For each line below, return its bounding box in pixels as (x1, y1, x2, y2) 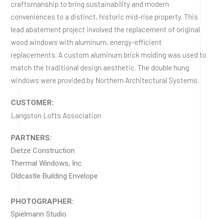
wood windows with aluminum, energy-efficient (11, 37, 162, 46)
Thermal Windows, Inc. (11, 158, 83, 168)
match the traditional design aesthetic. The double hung (11, 63, 189, 72)
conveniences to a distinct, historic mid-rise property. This (11, 12, 198, 21)
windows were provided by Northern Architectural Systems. (11, 75, 199, 85)
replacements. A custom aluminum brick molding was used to (11, 50, 206, 59)
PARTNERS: (11, 133, 52, 142)
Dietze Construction (11, 146, 75, 155)
